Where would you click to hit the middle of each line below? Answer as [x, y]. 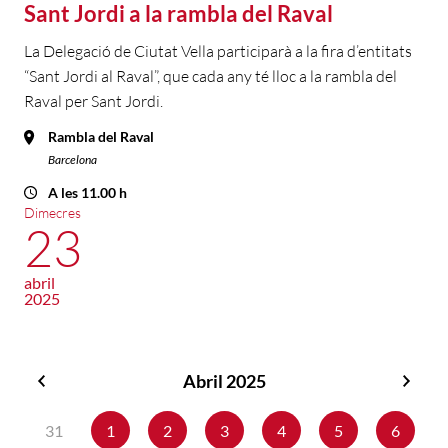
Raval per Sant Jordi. [93, 101]
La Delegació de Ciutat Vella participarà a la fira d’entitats [218, 51]
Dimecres [52, 213]
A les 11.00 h [87, 193]
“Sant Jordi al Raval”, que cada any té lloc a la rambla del [210, 76]
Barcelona [72, 160]
